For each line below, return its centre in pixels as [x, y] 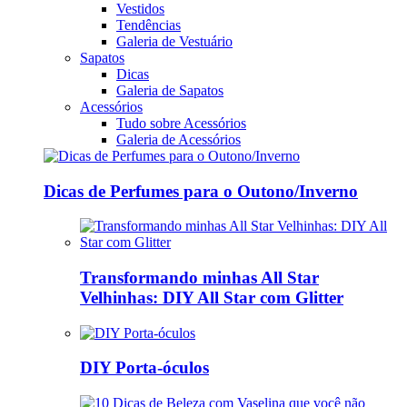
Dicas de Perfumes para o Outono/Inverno [201, 191]
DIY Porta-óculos [144, 368]
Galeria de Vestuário [174, 41]
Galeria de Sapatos [170, 90]
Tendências [149, 25]
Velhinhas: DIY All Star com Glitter [212, 297]
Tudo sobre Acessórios [181, 123]
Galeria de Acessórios [179, 139]
